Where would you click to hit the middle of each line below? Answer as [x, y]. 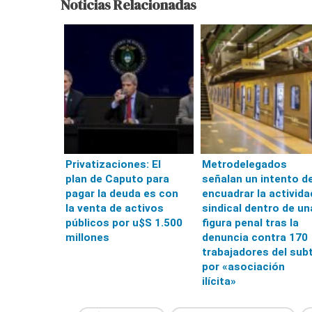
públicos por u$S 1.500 [124, 223]
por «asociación [243, 266]
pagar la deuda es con [122, 193]
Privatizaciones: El [113, 164]
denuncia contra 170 [255, 237]
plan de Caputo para [117, 179]
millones [87, 237]
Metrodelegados [244, 164]
